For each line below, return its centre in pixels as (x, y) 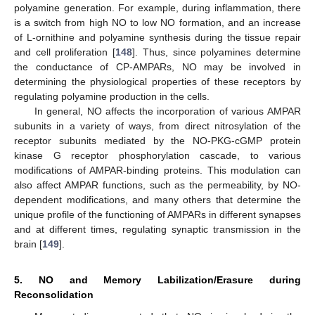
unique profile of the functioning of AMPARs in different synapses (157, 215)
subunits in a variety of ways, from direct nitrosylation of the (157, 126)
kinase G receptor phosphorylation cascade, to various (157, 156)
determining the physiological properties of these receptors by (157, 82)
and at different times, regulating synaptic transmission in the (157, 230)
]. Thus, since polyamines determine (217, 52)
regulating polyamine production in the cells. (112, 97)
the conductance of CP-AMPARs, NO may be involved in (157, 67)
